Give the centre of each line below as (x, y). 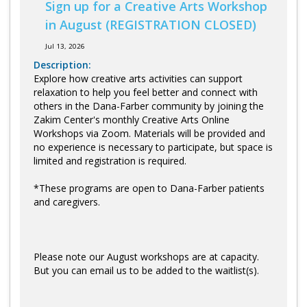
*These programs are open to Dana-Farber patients (149, 188)
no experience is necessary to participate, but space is (153, 147)
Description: (62, 64)
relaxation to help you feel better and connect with (146, 92)
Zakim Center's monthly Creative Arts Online (132, 119)
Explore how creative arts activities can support (138, 78)
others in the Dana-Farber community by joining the (149, 106)
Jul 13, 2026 (65, 46)
